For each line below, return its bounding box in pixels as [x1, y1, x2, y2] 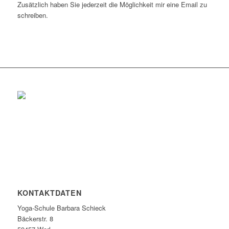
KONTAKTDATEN [17, 187, 82, 198]
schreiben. [17, 10, 48, 20]
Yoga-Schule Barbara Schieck [17, 202, 106, 213]
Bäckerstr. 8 [17, 213, 53, 223]
